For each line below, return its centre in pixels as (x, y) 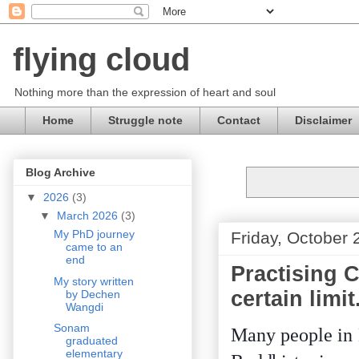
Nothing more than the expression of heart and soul (145, 92)
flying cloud (101, 59)
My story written (93, 281)
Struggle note (145, 121)
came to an (94, 247)
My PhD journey (94, 234)
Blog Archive (61, 173)
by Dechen (93, 294)
